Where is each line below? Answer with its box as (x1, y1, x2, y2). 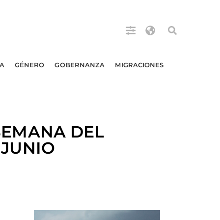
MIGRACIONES (115, 61, 164, 69)
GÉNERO (14, 61, 45, 69)
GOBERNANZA (55, 61, 105, 69)
